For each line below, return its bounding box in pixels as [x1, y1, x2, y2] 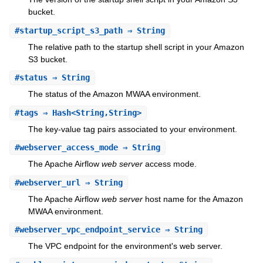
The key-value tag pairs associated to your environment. [28, 124, 237, 134]
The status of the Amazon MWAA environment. [28, 89, 201, 99]
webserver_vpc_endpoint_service [19, 225, 160, 235]
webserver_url [19, 177, 80, 187]
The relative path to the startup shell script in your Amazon [28, 42, 244, 52]
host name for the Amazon [142, 194, 243, 204]
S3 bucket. [28, 54, 68, 64]
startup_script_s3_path [19, 25, 123, 35]
